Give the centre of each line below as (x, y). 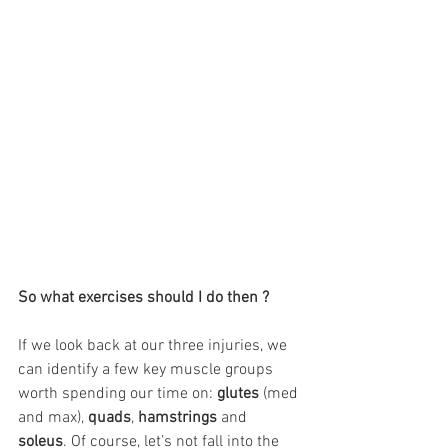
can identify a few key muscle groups (147, 369)
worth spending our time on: (117, 393)
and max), (53, 417)
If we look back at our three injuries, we (154, 345)
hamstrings (177, 417)
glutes (238, 393)
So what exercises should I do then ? (143, 297)
